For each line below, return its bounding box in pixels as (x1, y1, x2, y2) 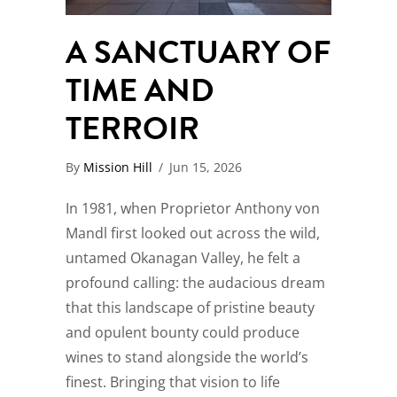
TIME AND (66, 66, 214, 114)
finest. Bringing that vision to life (66, 372, 280, 393)
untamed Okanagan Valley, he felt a (66, 248, 300, 269)
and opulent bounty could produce (66, 323, 300, 343)
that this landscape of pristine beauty (66, 298, 315, 318)
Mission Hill (83, 159, 152, 176)
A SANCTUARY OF (66, 28, 331, 76)
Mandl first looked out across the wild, (66, 223, 320, 244)
